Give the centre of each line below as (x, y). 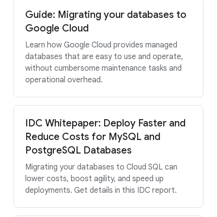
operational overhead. (64, 80)
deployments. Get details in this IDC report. (101, 190)
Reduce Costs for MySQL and (93, 137)
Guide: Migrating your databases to (106, 15)
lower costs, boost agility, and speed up (94, 179)
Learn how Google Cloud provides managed (101, 45)
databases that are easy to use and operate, (104, 57)
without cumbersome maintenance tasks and (103, 68)
